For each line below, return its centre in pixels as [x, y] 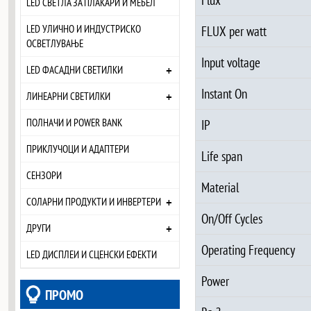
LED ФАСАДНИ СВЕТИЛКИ [75, 70]
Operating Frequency [248, 249]
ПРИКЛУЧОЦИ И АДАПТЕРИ [78, 149]
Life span [221, 155]
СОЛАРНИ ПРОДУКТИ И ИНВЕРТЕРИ [94, 202]
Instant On [224, 93]
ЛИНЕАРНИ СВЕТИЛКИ [69, 96]
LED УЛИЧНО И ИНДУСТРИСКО [84, 29]
